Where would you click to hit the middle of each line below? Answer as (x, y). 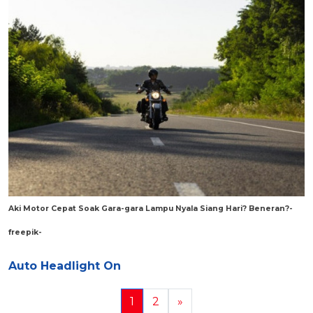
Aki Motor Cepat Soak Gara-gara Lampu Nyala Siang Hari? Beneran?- (151, 209)
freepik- (25, 233)
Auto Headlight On (65, 266)
